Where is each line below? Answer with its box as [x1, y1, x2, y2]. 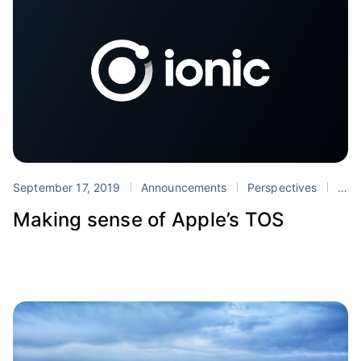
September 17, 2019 [13, 180, 124, 194]
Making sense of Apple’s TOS [13, 207, 284, 231]
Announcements [137, 180, 230, 194]
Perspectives [243, 180, 321, 194]
